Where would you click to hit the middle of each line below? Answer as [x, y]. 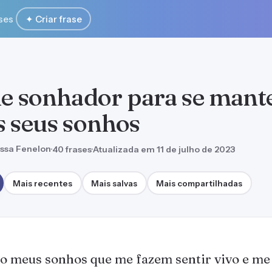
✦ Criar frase [53, 19]
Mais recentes [43, 183]
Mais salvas [114, 183]
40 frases [72, 149]
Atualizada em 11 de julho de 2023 [164, 149]
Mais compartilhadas [199, 183]
